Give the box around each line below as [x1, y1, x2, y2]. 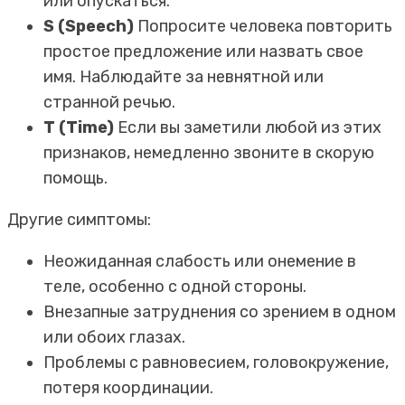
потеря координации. [43, 377, 213, 398]
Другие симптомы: [7, 209, 151, 230]
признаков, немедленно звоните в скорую [43, 142, 374, 163]
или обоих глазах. [43, 326, 185, 347]
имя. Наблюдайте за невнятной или [43, 66, 324, 87]
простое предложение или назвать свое [43, 41, 363, 61]
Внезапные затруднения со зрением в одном [43, 301, 396, 322]
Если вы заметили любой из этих [114, 117, 381, 137]
